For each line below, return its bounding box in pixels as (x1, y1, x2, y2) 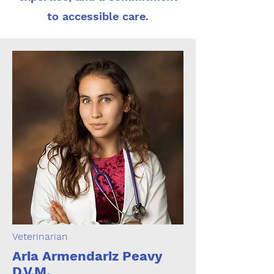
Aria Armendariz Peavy (12, 248, 163, 264)
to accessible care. (47, 10, 149, 23)
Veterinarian (12, 231, 68, 242)
